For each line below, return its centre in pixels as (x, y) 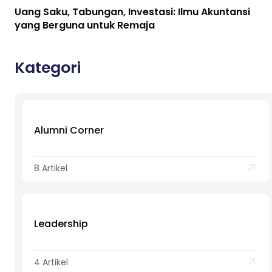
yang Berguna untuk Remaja (85, 25)
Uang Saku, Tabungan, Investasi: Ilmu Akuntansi (132, 12)
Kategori (48, 67)
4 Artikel (51, 262)
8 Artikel (51, 168)
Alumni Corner (69, 130)
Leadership (61, 224)
